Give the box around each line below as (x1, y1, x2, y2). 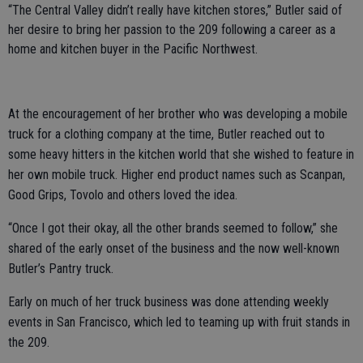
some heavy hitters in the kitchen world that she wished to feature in (8, 147, 354, 163)
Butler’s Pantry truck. (8, 261, 113, 277)
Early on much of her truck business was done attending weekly (8, 294, 329, 310)
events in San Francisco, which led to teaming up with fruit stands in (8, 314, 350, 331)
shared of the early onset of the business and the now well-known (8, 241, 340, 257)
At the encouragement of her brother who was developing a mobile (8, 106, 348, 122)
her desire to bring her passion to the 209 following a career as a (8, 22, 335, 38)
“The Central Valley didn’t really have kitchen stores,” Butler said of (8, 2, 342, 19)
